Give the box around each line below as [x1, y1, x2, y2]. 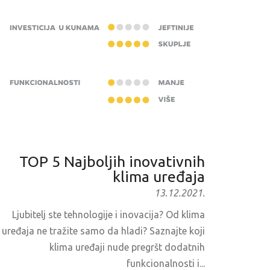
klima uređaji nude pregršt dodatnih [49, 242, 206, 253]
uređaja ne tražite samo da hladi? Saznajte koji [2, 225, 206, 237]
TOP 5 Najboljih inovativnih [19, 153, 206, 171]
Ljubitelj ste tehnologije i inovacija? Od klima [12, 209, 206, 221]
